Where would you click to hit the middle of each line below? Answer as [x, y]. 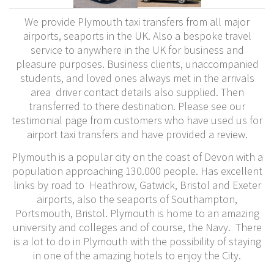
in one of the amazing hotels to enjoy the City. [137, 255]
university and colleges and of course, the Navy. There [137, 227]
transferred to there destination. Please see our [137, 106]
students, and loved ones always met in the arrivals [137, 78]
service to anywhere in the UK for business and [137, 50]
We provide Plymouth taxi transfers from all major [137, 22]
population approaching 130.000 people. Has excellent [137, 171]
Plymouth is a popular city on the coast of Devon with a [137, 157]
